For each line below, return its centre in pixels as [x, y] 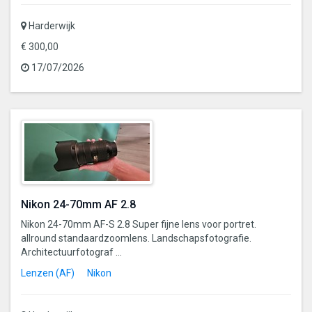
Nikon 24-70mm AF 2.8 [78, 204]
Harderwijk [51, 25]
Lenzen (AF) [48, 273]
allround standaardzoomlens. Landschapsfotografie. [136, 238]
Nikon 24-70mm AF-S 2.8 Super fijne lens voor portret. [139, 224]
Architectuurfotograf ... [71, 252]
